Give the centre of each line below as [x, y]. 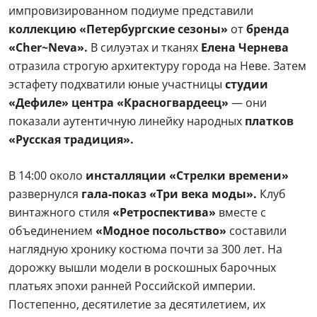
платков [269, 121]
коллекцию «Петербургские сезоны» [120, 29]
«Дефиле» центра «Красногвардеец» [119, 103]
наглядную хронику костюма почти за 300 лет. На [145, 249]
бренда [268, 29]
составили [257, 231]
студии [247, 84]
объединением [52, 231]
